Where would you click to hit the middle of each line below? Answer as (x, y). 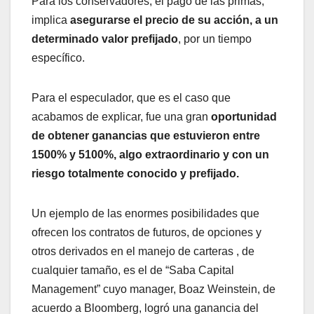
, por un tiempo (215, 39)
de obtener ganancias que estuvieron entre (146, 136)
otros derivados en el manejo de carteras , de (143, 252)
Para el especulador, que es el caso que (131, 98)
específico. (58, 58)
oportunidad (244, 117)
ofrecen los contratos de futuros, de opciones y (146, 233)
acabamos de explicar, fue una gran (121, 117)
